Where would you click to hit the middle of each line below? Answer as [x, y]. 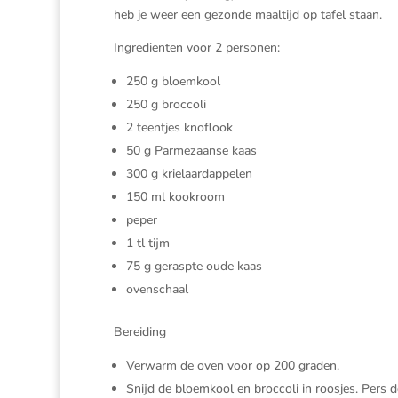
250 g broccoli [166, 104]
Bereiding [139, 332]
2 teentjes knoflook [179, 127]
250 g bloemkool [173, 81]
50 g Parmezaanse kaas [191, 151]
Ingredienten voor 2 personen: [196, 48]
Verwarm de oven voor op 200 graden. [232, 366]
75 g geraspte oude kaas [194, 266]
